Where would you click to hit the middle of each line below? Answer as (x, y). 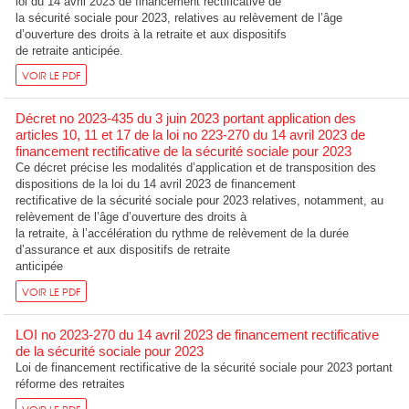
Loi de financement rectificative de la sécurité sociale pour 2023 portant (204, 368)
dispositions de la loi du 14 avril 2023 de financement (156, 184)
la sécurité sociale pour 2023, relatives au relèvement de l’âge (179, 17)
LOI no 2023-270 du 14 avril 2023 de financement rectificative (198, 335)
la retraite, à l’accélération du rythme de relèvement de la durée (183, 234)
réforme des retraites (71, 384)
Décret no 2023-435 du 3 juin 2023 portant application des (186, 119)
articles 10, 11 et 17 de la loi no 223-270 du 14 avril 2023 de (191, 135)
